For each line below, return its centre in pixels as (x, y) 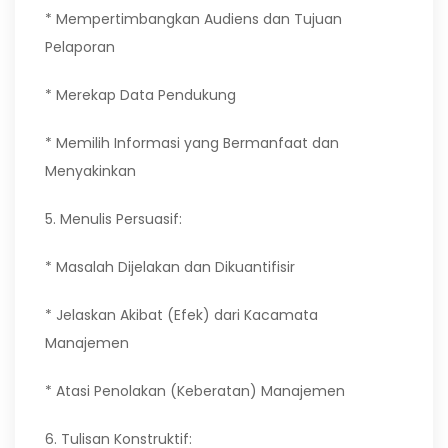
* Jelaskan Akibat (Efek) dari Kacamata (181, 315)
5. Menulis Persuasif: (113, 219)
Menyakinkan (90, 171)
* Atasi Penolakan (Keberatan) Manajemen (195, 391)
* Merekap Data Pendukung (140, 95)
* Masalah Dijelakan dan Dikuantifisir (170, 267)
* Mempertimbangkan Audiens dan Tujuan (193, 19)
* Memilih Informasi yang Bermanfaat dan (192, 143)
